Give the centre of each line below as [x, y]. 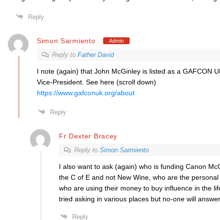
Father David [96, 55]
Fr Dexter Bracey [88, 136]
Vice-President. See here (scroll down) [96, 82]
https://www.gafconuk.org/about [85, 93]
